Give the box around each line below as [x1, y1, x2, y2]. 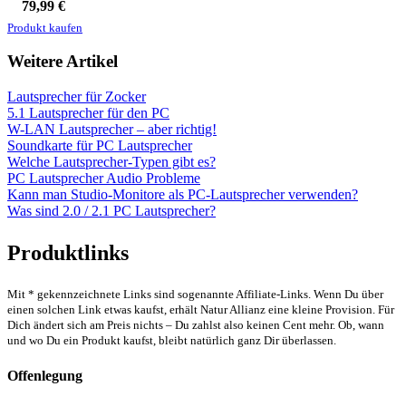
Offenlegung [7, 368, 82, 384]
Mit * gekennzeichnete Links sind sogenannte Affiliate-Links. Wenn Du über [7, 288, 383, 302]
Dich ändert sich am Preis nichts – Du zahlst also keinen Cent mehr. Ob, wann [7, 319, 384, 333]
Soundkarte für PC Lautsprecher [7, 138, 192, 154]
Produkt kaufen [7, 21, 82, 34]
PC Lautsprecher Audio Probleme [7, 170, 200, 187]
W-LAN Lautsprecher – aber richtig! [7, 121, 217, 138]
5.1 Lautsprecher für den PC [7, 105, 169, 121]
